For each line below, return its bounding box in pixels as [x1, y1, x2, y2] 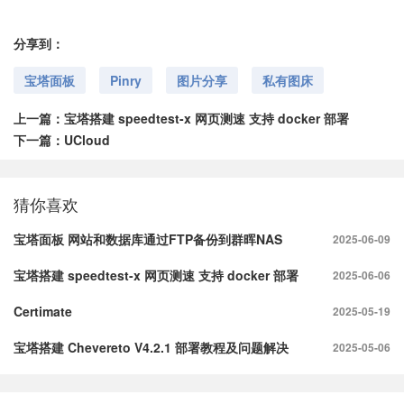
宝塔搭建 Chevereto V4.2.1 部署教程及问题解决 [14, 337, 289, 356]
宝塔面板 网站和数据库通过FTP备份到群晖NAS [14, 229, 282, 248]
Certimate [14, 301, 72, 320]
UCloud [64, 130, 110, 149]
